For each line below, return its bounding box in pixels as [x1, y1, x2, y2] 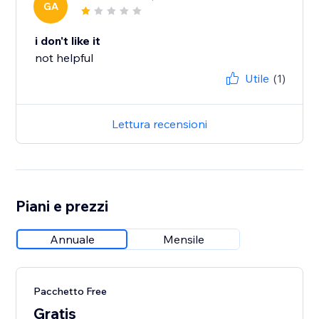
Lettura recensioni [112, 117, 207, 132]
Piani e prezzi [16, 197, 109, 216]
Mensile [163, 232, 205, 247]
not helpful [35, 51, 94, 66]
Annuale [49, 232, 95, 247]
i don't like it [35, 33, 101, 48]
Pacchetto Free [33, 285, 108, 298]
